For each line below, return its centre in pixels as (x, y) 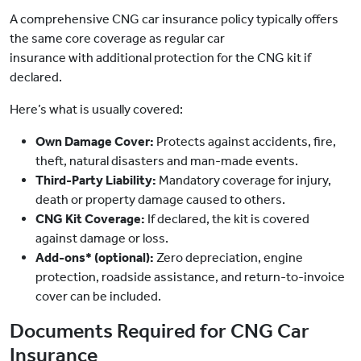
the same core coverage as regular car (117, 39)
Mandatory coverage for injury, (244, 180)
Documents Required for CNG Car (160, 332)
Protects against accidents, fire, (245, 142)
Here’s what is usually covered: (96, 110)
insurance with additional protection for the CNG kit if (160, 58)
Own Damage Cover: (95, 142)
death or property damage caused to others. (160, 200)
